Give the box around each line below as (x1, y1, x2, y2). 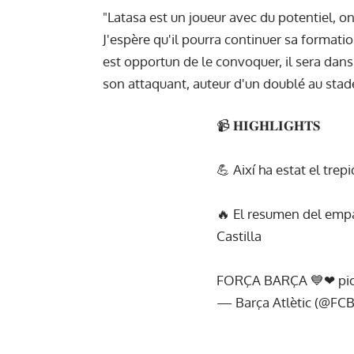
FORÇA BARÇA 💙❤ (217, 272, 339, 289)
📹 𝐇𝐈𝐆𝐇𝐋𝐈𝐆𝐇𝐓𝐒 (217, 117, 321, 134)
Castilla (217, 228, 262, 245)
